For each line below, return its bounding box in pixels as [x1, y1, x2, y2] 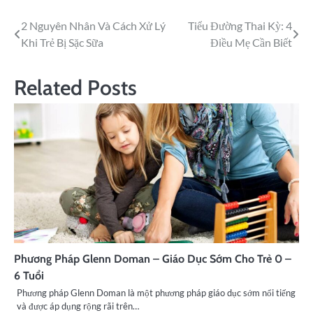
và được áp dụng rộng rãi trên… [17, 300, 139, 312]
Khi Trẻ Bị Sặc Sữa [21, 35, 103, 49]
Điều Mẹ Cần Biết [210, 35, 292, 49]
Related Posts [14, 74, 137, 101]
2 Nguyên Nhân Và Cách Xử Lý [21, 18, 166, 32]
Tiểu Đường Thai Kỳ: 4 [188, 18, 292, 32]
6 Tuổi [14, 268, 44, 282]
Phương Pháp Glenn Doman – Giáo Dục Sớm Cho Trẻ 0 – [14, 251, 291, 265]
